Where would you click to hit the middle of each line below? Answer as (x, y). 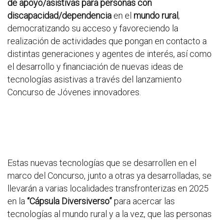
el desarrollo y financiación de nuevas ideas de (95, 67)
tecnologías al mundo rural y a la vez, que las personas (110, 214)
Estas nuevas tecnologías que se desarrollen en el (102, 163)
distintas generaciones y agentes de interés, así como (110, 54)
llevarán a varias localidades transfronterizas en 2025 (108, 188)
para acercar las (143, 201)
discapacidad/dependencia (59, 15)
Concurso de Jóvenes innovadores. (74, 92)
